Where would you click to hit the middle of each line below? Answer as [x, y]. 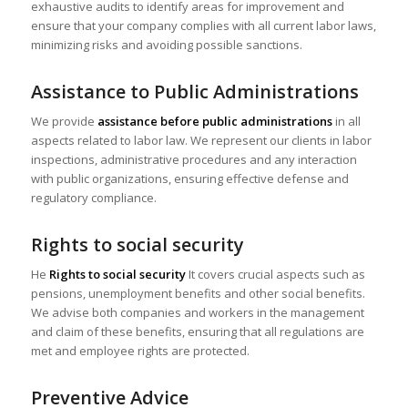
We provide [64, 122]
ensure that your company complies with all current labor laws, [203, 26]
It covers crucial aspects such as [275, 275]
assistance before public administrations [214, 122]
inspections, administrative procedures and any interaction [194, 160]
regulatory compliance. [93, 198]
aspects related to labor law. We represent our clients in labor [201, 141]
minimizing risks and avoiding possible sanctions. [166, 45]
